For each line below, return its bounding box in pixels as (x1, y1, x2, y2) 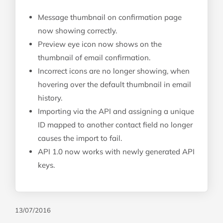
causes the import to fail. (38, 133, 122, 143)
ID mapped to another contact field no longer (38, 120, 193, 130)
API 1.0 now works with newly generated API (38, 147, 195, 157)
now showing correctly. (38, 26, 117, 36)
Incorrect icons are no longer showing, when (38, 66, 190, 76)
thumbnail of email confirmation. (38, 53, 150, 63)
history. (38, 93, 62, 103)
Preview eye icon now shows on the (38, 39, 162, 49)
